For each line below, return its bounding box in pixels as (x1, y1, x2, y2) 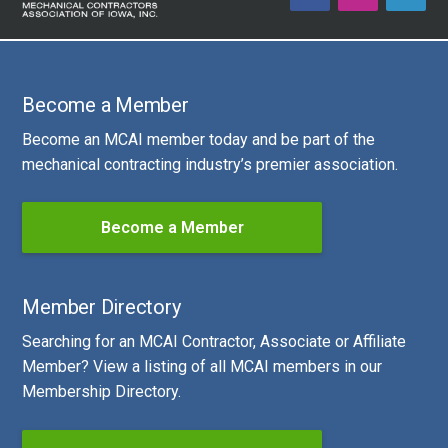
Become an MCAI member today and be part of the (22, 129, 376, 149)
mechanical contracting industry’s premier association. (22, 154, 399, 174)
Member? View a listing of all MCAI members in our (22, 357, 383, 377)
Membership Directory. (22, 382, 182, 402)
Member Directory (22, 295, 181, 320)
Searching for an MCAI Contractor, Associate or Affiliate (22, 332, 407, 352)
